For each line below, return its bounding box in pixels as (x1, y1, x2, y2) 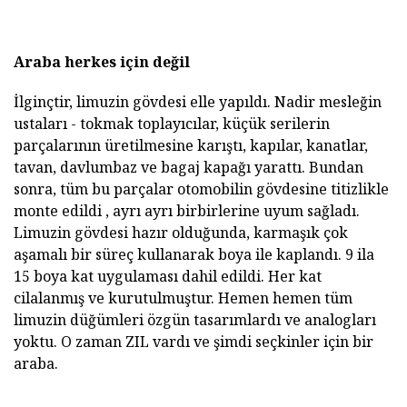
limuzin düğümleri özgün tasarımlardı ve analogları (14, 310, 376, 331)
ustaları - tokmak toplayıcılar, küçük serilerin (14, 114, 330, 134)
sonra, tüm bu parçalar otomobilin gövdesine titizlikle (14, 179, 389, 200)
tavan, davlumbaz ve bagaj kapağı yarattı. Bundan (14, 157, 363, 178)
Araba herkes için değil (14, 52, 190, 73)
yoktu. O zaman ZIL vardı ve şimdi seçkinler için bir (14, 332, 373, 352)
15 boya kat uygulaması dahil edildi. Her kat (14, 266, 322, 287)
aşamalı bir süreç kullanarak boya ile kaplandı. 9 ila (14, 244, 374, 265)
